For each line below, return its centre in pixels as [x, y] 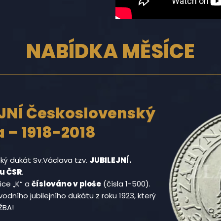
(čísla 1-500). [126, 184]
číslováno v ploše [66, 184]
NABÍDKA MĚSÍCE [110, 51]
